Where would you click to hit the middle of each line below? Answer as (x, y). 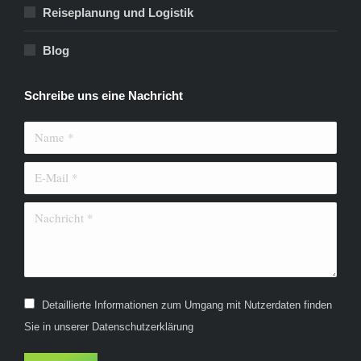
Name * (44, 132)
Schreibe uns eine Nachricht (104, 95)
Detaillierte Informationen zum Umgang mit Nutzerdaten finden (187, 305)
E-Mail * (45, 172)
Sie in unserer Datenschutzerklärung (109, 326)
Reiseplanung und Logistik (118, 12)
